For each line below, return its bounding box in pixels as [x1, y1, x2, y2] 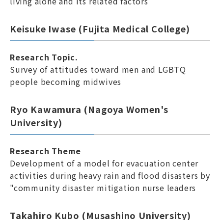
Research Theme [10, 145, 82, 157]
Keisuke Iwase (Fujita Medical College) [10, 22, 190, 35]
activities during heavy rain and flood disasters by [10, 169, 210, 181]
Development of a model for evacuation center [10, 157, 199, 169]
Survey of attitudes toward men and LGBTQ [10, 63, 186, 75]
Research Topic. [10, 51, 78, 63]
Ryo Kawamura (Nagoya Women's [10, 103, 168, 115]
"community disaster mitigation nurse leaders [10, 182, 196, 193]
